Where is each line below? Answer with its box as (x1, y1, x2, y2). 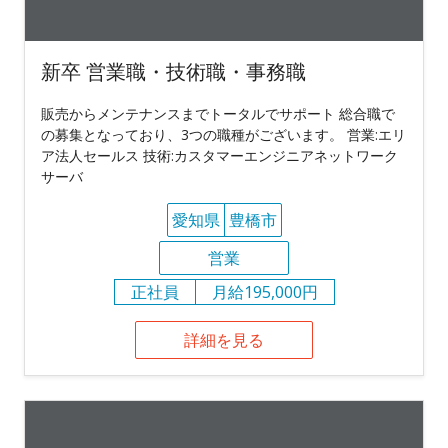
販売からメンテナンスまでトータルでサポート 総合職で (41, 103, 395, 123)
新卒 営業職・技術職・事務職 (41, 57, 306, 85)
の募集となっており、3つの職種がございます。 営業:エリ (41, 124, 406, 144)
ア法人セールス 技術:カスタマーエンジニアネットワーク (41, 145, 398, 165)
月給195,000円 (211, 280, 318, 303)
